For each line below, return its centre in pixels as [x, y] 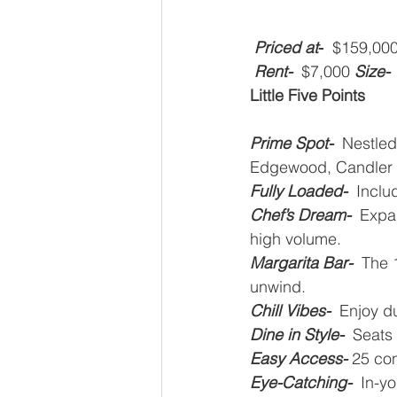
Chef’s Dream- [300, 214]
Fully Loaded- [299, 191]
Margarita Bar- [306, 262]
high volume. [296, 238]
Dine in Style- [301, 334]
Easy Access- [299, 358]
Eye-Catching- [301, 382]
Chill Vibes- [290, 310]
